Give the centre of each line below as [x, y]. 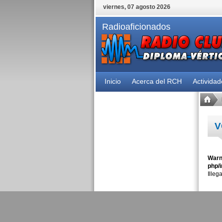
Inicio [112, 81]
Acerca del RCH [157, 81]
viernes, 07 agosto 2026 [137, 7]
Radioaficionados [136, 27]
